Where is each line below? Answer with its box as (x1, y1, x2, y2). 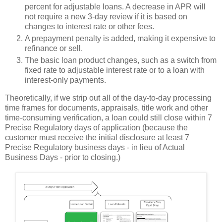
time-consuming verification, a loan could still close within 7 (5, 113, 212, 122)
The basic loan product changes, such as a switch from (25, 55, 217, 64)
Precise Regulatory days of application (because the (5, 123, 188, 132)
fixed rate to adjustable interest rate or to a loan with (25, 65, 205, 74)
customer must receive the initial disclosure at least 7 (5, 133, 189, 142)
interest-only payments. (25, 75, 106, 84)
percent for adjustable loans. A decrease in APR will (25, 2, 206, 11)
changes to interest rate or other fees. (25, 22, 154, 31)
